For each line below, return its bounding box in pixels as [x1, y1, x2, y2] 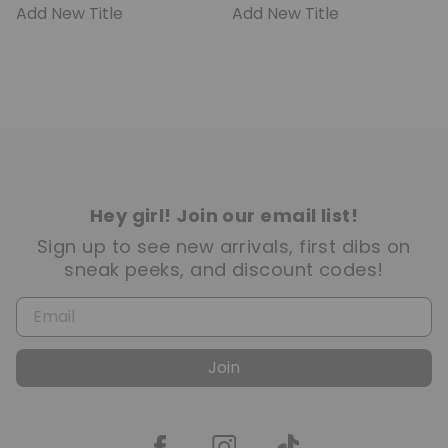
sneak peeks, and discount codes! [64, 257, 384, 282]
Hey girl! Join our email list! [89, 203, 359, 228]
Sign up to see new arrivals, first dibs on [37, 234, 411, 259]
